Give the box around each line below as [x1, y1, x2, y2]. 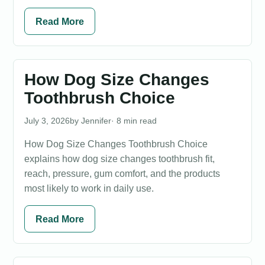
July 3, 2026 [24, 116, 70, 125]
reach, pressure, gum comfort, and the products [24, 169, 220, 179]
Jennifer [81, 116, 111, 125]
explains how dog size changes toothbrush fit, [24, 154, 215, 164]
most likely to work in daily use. [24, 183, 154, 193]
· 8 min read [111, 116, 157, 125]
